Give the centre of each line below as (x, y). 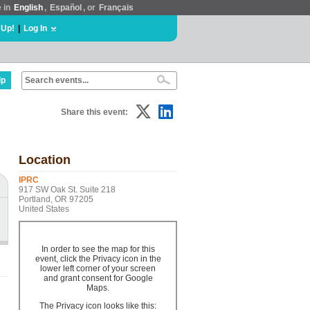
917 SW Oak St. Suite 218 (67, 190)
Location (45, 160)
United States (44, 209)
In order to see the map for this (98, 249)
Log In (35, 28)
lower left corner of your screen (98, 268)
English (28, 8)
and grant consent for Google (98, 278)
